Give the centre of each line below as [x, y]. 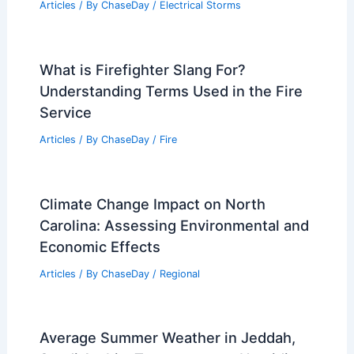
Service [65, 112]
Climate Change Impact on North [152, 203]
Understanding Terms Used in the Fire [171, 90]
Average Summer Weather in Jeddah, [167, 338]
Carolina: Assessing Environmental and [174, 225]
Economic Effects [100, 246]
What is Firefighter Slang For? [142, 69]
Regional [179, 273]
